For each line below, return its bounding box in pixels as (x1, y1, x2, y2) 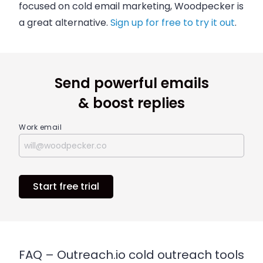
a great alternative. (19, 16, 110, 30)
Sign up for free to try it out (110, 16, 235, 30)
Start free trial (33, 179, 99, 193)
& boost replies (78, 93, 185, 113)
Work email (19, 122, 62, 132)
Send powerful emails (54, 73, 209, 93)
